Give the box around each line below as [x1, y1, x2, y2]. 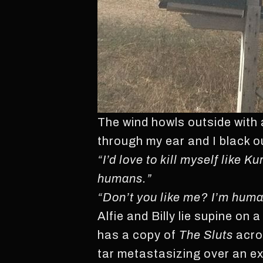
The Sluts [179, 228, 234, 241]
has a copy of [97, 228, 180, 241]
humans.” [97, 172, 153, 185]
